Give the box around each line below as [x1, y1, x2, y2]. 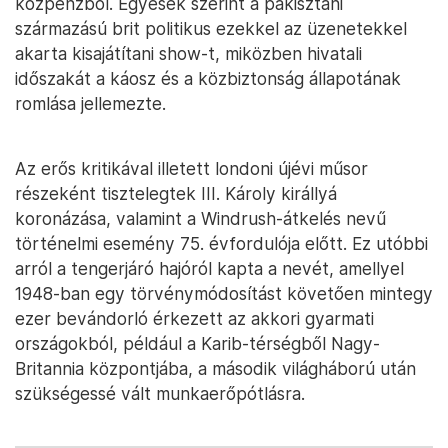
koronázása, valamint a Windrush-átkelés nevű [15, 208, 386, 230]
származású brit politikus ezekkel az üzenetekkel [15, 18, 407, 40]
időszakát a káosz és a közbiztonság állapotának [15, 68, 401, 90]
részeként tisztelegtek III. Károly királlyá [15, 183, 337, 205]
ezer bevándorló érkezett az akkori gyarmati [15, 308, 374, 330]
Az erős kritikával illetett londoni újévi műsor [15, 158, 368, 180]
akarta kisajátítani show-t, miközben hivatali [15, 43, 362, 65]
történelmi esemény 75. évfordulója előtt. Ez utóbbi [15, 233, 428, 255]
